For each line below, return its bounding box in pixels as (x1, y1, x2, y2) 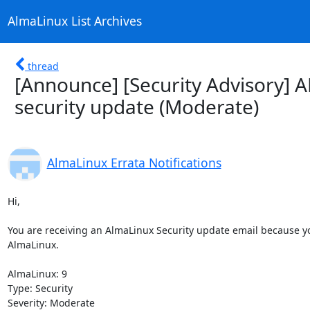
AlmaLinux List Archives (7, 12, 142, 30)
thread (28, 59, 59, 73)
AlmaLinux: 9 (7, 266, 67, 280)
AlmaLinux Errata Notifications (46, 154, 221, 171)
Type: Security (7, 281, 73, 295)
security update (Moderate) (15, 93, 259, 120)
